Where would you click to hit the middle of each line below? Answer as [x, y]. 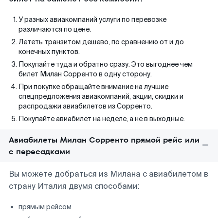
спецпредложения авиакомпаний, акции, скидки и [101, 96]
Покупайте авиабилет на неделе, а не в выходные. [102, 119]
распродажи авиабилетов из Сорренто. [85, 106]
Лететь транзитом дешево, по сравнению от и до [101, 42]
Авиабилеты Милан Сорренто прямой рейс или [104, 140]
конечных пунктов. [49, 52]
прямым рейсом [45, 207]
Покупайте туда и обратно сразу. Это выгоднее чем [106, 64]
